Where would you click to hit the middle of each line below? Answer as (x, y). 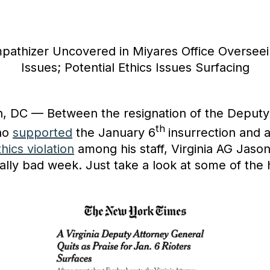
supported (42, 132)
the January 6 (114, 132)
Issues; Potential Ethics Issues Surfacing (135, 67)
